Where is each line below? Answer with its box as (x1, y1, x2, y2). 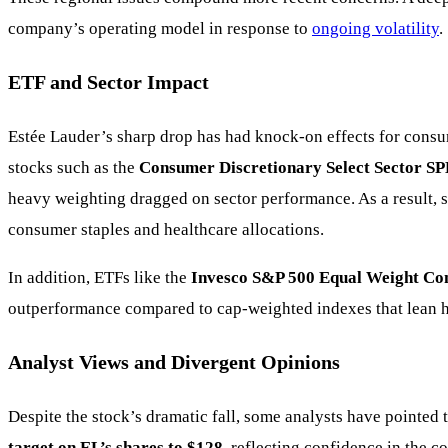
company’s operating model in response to (8, 19, 312, 39)
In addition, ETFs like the (8, 268, 191, 288)
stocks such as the (8, 158, 139, 178)
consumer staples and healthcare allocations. (8, 220, 324, 240)
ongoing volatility (312, 19, 439, 39)
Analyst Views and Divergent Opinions (8, 351, 340, 374)
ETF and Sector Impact (8, 71, 209, 94)
